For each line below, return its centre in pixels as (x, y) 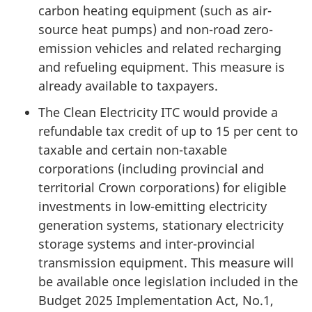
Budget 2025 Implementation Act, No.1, (156, 301)
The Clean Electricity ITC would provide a (158, 112)
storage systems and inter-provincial (147, 244)
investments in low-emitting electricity (153, 206)
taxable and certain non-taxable (133, 150)
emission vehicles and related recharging (160, 48)
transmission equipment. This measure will (166, 263)
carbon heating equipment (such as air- (155, 10)
